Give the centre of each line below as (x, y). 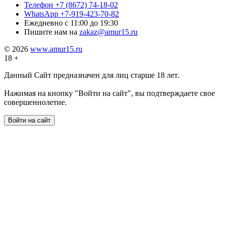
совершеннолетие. (35, 102)
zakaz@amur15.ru (108, 32)
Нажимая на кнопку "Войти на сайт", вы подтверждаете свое (109, 93)
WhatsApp (41, 14)
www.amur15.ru (56, 49)
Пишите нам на (51, 32)
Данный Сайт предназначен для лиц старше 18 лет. (92, 75)
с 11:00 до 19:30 (91, 23)
